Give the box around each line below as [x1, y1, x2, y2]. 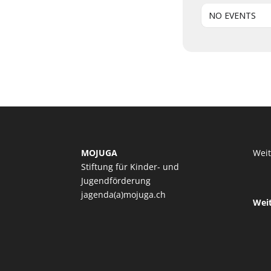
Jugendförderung [81, 174, 151, 186]
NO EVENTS [208, 10, 256, 21]
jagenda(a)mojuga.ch [81, 188, 166, 200]
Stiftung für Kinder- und [81, 160, 180, 172]
